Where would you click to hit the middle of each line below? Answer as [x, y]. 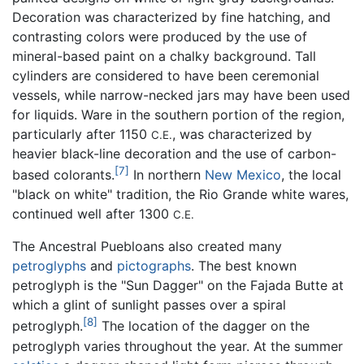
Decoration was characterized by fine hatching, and [171, 17]
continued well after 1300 [93, 214]
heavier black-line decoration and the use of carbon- [174, 154]
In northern [167, 175]
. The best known [244, 266]
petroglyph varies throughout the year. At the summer [178, 346]
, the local [311, 175]
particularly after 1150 [82, 134]
